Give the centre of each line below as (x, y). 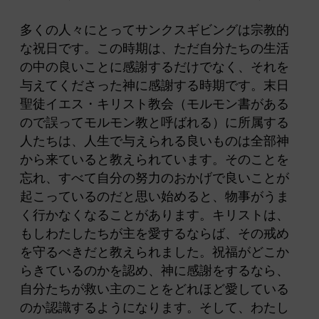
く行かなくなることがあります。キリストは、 (155, 215)
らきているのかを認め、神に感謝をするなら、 (155, 271)
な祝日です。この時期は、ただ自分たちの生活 (155, 49)
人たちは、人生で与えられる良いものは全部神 (155, 141)
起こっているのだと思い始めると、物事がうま (155, 197)
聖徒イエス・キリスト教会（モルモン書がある (155, 104)
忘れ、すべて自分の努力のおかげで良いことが (155, 178)
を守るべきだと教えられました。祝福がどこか (155, 252)
